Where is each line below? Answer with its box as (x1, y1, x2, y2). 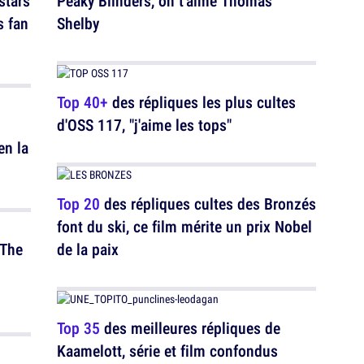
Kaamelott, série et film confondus (57, 340, 278, 362)
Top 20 (57, 193, 100, 214)
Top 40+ (57, 91, 108, 113)
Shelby (57, 12, 99, 34)
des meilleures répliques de (100, 317, 280, 339)
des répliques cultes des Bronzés (100, 193, 316, 214)
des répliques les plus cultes (108, 91, 296, 113)
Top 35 (57, 317, 100, 339)
